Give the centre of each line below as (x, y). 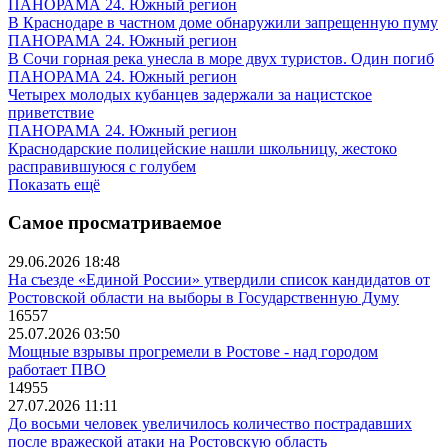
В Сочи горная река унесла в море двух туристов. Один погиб (221, 58)
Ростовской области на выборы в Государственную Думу (203, 298)
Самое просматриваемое (114, 223)
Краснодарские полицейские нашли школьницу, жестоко (202, 148)
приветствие (51, 112)
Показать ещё (54, 184)
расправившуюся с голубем (102, 166)
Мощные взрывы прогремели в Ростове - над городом (193, 352)
